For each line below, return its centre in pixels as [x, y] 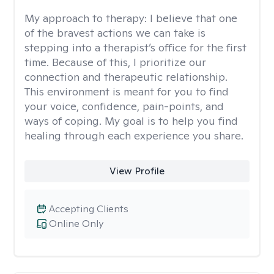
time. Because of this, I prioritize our [115, 62]
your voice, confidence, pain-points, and [124, 106]
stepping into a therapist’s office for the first [135, 47]
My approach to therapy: [87, 18]
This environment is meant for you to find [127, 91]
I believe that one [194, 18]
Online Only [76, 224]
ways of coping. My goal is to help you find [131, 121]
